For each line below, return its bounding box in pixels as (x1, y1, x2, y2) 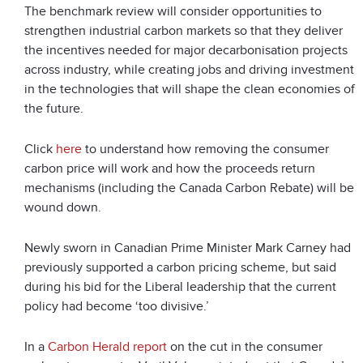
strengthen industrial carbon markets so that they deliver (24, 22, 343, 39)
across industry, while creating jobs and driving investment (24, 61, 354, 78)
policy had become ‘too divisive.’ (24, 297, 209, 314)
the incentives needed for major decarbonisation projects (24, 41, 348, 58)
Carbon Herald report (48, 338, 167, 355)
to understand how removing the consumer (82, 140, 329, 157)
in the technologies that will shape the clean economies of (24, 80, 355, 97)
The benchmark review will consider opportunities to (24, 2, 322, 19)
